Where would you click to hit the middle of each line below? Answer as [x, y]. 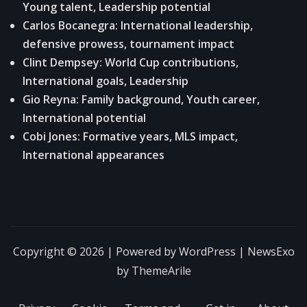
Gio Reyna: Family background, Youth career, [141, 99]
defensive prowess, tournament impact [128, 44]
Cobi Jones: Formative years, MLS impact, [130, 136]
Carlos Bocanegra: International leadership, [138, 25]
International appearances [94, 155]
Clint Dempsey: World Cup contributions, [131, 62]
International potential [84, 118]
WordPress [207, 251]
